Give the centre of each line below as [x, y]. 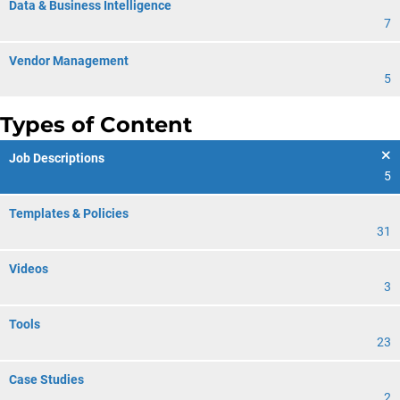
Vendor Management [69, 61]
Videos [29, 269]
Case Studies [46, 379]
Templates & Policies [69, 213]
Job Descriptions [57, 158]
